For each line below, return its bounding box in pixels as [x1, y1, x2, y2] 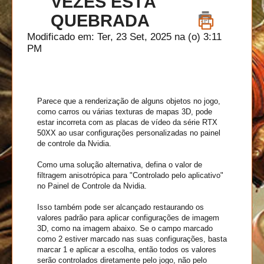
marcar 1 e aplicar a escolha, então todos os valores [37, 245, 216, 255]
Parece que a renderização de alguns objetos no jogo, [37, 97, 220, 106]
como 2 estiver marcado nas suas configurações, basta [37, 235, 227, 244]
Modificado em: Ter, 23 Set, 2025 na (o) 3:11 [27, 31, 222, 43]
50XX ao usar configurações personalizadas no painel [37, 128, 220, 138]
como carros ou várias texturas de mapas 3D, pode [37, 107, 212, 117]
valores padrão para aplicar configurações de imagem [37, 213, 219, 223]
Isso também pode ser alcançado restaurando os [37, 203, 204, 212]
